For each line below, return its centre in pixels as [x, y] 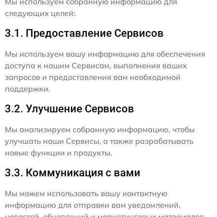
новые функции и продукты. [59, 153]
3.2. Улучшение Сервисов [70, 109]
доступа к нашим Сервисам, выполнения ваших [96, 65]
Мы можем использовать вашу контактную [86, 193]
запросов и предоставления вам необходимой [93, 77]
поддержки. [28, 89]
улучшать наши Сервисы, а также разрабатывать [99, 141]
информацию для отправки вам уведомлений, [93, 205]
